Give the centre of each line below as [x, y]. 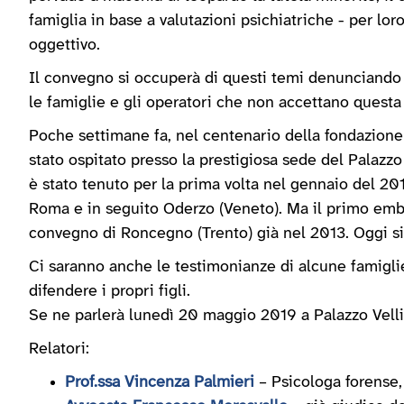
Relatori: [59, 349]
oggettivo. [64, 46]
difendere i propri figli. [110, 292]
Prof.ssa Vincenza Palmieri [160, 383]
